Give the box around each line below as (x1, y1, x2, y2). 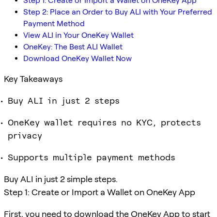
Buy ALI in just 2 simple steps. (4, 173, 118, 184)
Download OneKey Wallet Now (23, 53, 132, 63)
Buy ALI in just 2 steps (8, 95, 120, 106)
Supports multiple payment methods (8, 152, 175, 162)
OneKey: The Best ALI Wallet (23, 42, 123, 51)
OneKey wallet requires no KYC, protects (8, 117, 201, 127)
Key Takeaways (4, 73, 62, 84)
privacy (8, 130, 42, 140)
